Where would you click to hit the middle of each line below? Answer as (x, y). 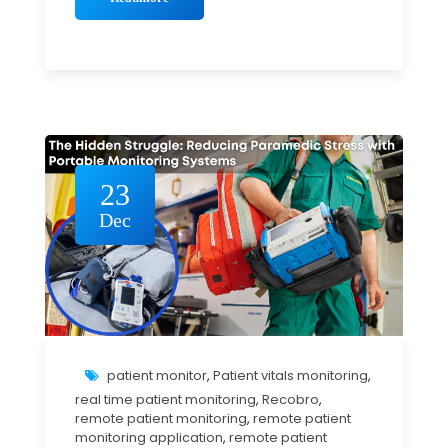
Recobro (290, 400)
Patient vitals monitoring (290, 376)
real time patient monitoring (165, 400)
